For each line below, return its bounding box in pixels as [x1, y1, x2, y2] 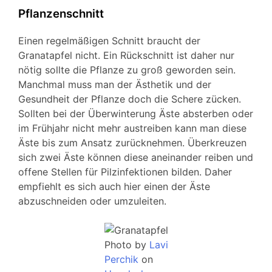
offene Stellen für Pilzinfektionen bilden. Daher [18, 166, 232, 178]
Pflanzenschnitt [18, 6, 104, 21]
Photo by [104, 239, 149, 251]
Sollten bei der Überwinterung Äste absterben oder [18, 107, 253, 120]
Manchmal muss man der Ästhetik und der [18, 78, 211, 91]
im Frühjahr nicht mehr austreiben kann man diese [18, 122, 246, 135]
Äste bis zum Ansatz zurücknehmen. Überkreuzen [18, 137, 246, 149]
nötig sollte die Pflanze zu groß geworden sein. [18, 64, 236, 76]
